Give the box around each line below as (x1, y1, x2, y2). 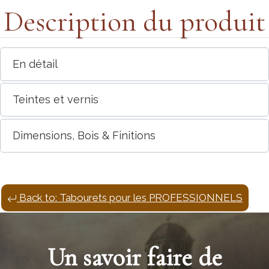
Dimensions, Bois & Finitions (13, 128, 156, 142)
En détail (13, 57, 58, 70)
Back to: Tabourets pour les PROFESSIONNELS (17, 192, 243, 204)
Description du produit (4, 4, 265, 39)
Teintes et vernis (13, 93, 98, 106)
